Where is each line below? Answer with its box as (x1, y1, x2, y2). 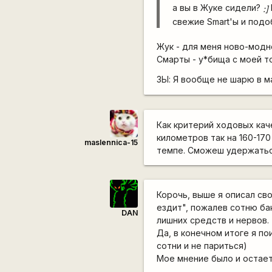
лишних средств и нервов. (157, 215, 270, 226)
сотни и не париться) (157, 240, 248, 251)
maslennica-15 (84, 138, 138, 148)
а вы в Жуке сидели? (172, 2, 263, 13)
